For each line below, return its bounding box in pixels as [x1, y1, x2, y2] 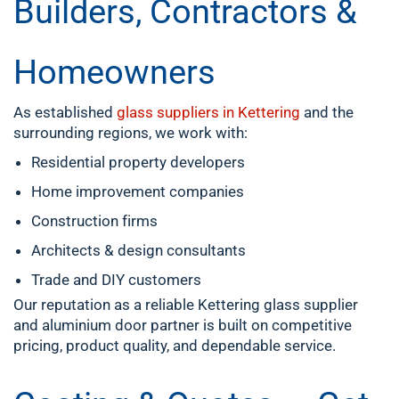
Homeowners [13, 53, 216, 92]
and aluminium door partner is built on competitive [13, 316, 352, 334]
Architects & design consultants [31, 241, 246, 259]
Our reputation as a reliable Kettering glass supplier [13, 296, 358, 313]
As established [13, 103, 117, 121]
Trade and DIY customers [31, 271, 201, 289]
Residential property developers [31, 153, 245, 171]
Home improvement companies [31, 183, 244, 200]
